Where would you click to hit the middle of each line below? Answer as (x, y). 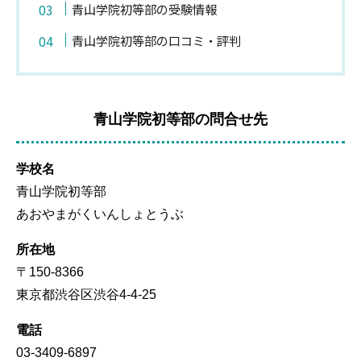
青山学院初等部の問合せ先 (180, 119)
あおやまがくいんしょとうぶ (100, 214)
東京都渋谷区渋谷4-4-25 (86, 295)
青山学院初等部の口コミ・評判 (157, 41)
